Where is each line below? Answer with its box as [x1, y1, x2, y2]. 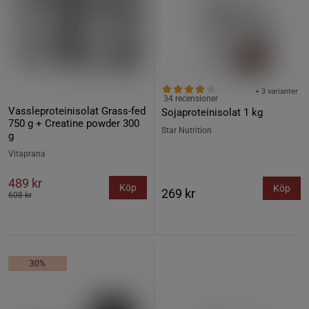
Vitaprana [8, 149, 46, 159]
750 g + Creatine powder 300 [8, 117, 139, 130]
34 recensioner [163, 94, 218, 103]
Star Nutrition [161, 126, 212, 135]
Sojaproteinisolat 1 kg [161, 106, 263, 119]
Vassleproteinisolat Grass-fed [8, 105, 146, 117]
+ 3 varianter [255, 87, 298, 96]
